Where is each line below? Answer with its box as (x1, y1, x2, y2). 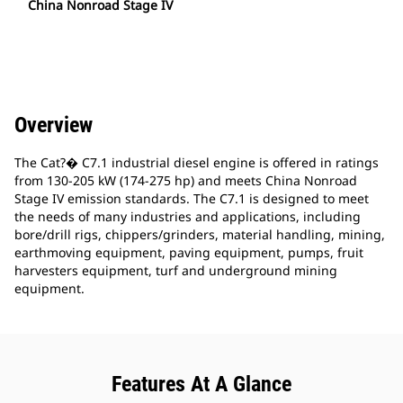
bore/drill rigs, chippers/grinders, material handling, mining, (14, 226, 385, 244)
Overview (14, 112, 93, 139)
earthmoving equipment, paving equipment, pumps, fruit (14, 244, 363, 262)
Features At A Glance (112, 372, 291, 398)
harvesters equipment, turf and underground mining (14, 262, 337, 280)
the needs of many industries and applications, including (14, 208, 361, 226)
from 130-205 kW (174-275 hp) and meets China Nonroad (14, 172, 357, 190)
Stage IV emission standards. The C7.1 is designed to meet (14, 190, 369, 208)
